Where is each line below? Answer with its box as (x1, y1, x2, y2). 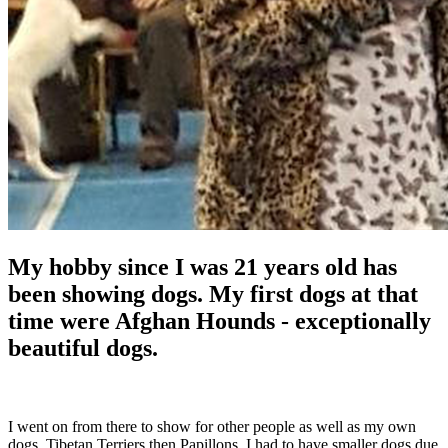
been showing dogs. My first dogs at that (8, 280, 418, 307)
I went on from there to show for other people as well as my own (8, 417, 416, 435)
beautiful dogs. (8, 334, 164, 361)
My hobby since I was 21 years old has (8, 253, 397, 280)
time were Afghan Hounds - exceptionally (8, 307, 431, 334)
